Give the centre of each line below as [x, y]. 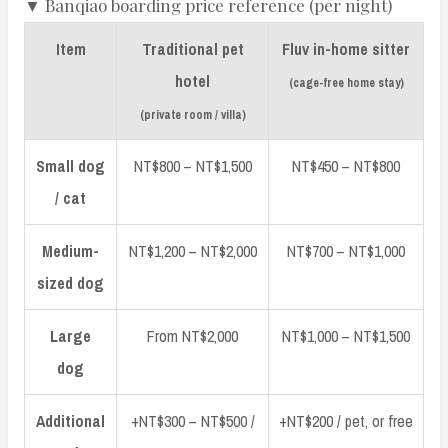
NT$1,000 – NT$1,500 [346, 335]
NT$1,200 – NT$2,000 [192, 250]
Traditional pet [192, 48]
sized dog [70, 282]
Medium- [70, 250]
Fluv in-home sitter [346, 48]
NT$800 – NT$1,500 [192, 165]
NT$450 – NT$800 [346, 165]
